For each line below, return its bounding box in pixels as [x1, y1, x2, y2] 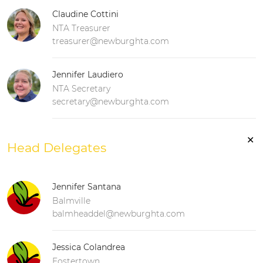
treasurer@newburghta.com [52, 35, 169, 46]
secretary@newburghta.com [52, 96, 169, 107]
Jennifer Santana [52, 181, 121, 192]
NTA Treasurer [52, 22, 110, 33]
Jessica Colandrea [52, 241, 125, 252]
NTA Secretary [52, 83, 110, 94]
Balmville [52, 195, 90, 206]
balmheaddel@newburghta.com [52, 208, 185, 219]
